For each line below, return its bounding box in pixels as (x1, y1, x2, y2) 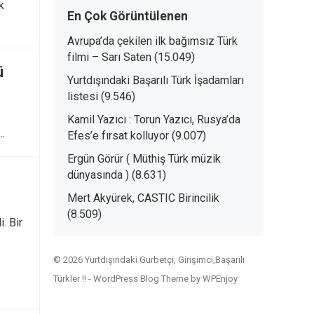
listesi (67, 90, 98, 103)
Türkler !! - (53, 273, 93, 284)
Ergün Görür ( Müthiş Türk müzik (67, 152, 221, 165)
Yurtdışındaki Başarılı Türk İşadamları (67, 74, 244, 87)
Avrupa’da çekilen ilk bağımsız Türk (67, 34, 238, 48)
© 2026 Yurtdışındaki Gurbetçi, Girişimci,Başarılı (53, 254, 245, 265)
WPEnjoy (203, 273, 238, 284)
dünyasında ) (67, 168, 129, 182)
